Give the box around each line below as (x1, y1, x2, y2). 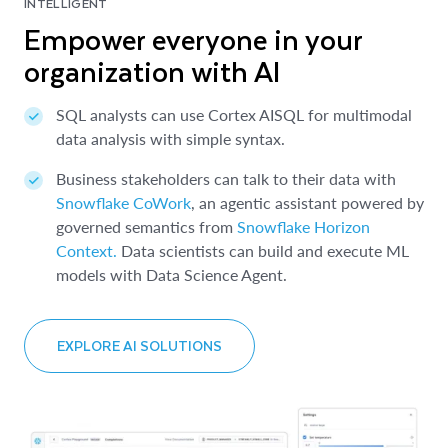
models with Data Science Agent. (56, 265, 291, 284)
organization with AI (24, 48, 280, 93)
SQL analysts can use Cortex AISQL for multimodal (56, 105, 412, 124)
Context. (56, 241, 117, 260)
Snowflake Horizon (237, 217, 370, 236)
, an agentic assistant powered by (191, 193, 424, 212)
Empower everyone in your (24, 16, 362, 61)
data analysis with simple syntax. (56, 129, 285, 148)
